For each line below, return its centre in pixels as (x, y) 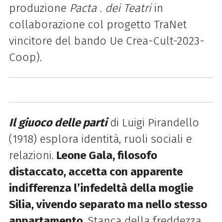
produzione (39, 8)
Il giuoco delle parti (58, 122)
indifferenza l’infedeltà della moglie (101, 188)
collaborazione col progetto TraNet (98, 25)
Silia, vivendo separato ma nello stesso (108, 204)
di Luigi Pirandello (154, 122)
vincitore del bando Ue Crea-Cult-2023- (107, 41)
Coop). (25, 57)
